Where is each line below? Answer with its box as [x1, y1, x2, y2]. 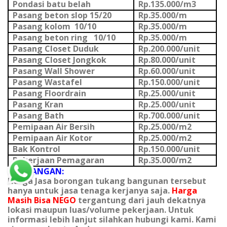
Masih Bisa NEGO [8, 195, 76, 206]
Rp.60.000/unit [138, 65, 196, 77]
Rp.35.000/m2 [138, 155, 192, 166]
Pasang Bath [12, 110, 64, 122]
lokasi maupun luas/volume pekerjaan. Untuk [8, 204, 194, 215]
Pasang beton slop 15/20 [12, 10, 111, 21]
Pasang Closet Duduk [12, 43, 99, 55]
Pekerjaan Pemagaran [12, 155, 104, 166]
